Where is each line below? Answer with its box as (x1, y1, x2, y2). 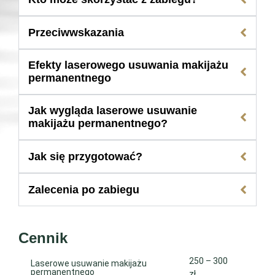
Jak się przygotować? (28, 150, 142, 163)
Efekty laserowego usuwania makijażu (28, 59, 228, 72)
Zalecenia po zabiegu (28, 183, 139, 196)
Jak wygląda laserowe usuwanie (28, 104, 197, 117)
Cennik (18, 230, 68, 247)
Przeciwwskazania (28, 26, 124, 39)
